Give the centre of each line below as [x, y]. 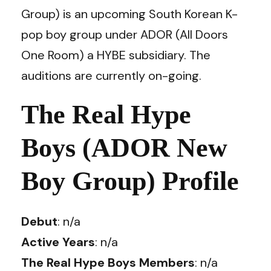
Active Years [58, 242]
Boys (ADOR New [124, 148]
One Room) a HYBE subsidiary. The [116, 55]
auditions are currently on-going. [111, 76]
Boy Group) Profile [130, 181]
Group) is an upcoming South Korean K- [129, 14]
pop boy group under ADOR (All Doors [125, 34]
